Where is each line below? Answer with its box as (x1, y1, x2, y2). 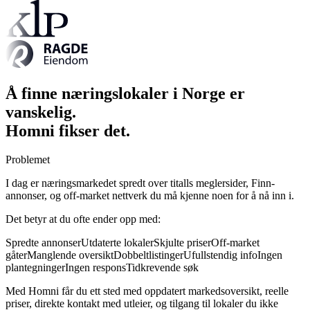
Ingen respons (65, 262, 126, 274)
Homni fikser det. (6, 121, 130, 140)
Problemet (6, 154, 50, 166)
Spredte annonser (6, 237, 81, 249)
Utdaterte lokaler (81, 237, 154, 249)
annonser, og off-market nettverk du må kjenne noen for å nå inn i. (6, 190, 294, 202)
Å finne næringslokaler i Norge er (6, 84, 245, 102)
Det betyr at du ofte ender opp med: (6, 213, 161, 226)
